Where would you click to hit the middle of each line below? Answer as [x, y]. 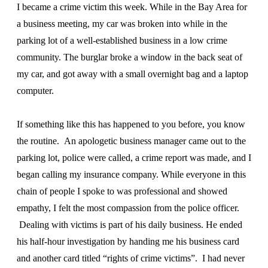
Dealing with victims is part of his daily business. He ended [130, 224]
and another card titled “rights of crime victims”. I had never [131, 258]
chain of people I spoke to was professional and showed [122, 191]
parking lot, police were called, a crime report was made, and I [134, 157]
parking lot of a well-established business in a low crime [122, 40]
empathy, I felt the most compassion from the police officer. [128, 208]
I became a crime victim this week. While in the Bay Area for [132, 7]
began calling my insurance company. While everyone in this [131, 174]
